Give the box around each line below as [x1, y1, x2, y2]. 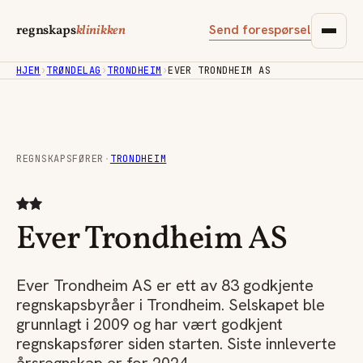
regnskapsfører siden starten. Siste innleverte [16, 333, 336, 354]
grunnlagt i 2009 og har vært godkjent [16, 314, 283, 335]
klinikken [75, 22, 126, 40]
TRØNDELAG [46, 64, 101, 77]
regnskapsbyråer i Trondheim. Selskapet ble [16, 294, 325, 315]
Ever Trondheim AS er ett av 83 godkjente [16, 275, 314, 296]
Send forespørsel [209, 20, 311, 38]
